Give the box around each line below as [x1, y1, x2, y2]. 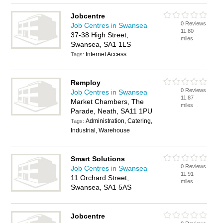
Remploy [71, 79, 101, 87]
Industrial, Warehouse [71, 127, 130, 134]
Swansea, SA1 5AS [71, 183, 132, 191]
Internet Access [86, 51, 127, 58]
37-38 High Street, [71, 31, 129, 39]
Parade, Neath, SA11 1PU [71, 107, 153, 115]
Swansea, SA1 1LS [71, 40, 131, 48]
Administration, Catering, [86, 117, 153, 124]
